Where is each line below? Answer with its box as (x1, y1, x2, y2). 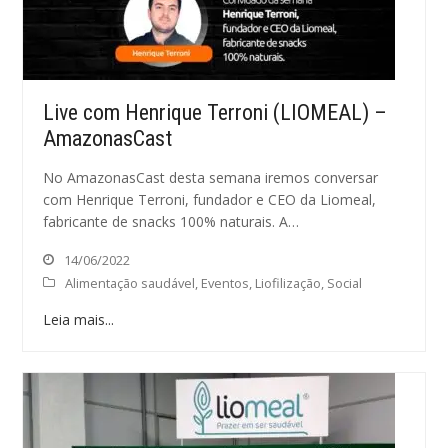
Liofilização (255, 274, 322, 292)
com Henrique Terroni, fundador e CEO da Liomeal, (43, 190, 377, 209)
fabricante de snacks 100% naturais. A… (43, 212, 300, 231)
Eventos (201, 274, 250, 292)
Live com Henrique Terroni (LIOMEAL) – (43, 100, 388, 125)
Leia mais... (43, 310, 115, 329)
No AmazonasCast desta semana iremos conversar (43, 168, 379, 187)
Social (327, 274, 363, 292)
